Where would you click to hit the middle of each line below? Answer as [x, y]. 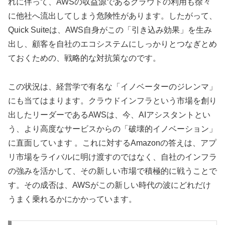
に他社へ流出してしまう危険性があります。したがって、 [113, 16]
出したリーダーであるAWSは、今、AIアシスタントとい [109, 115]
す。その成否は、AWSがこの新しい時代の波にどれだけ [109, 185]
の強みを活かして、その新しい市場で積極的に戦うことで [113, 171]
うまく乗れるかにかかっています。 [72, 199]
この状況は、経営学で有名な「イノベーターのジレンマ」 [113, 86]
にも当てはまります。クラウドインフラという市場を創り [113, 100]
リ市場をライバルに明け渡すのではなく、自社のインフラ [113, 157]
